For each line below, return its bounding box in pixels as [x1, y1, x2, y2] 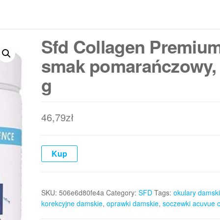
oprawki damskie [106, 198, 159, 208]
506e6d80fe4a [58, 188, 104, 197]
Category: [106, 188, 138, 197]
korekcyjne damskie [41, 198, 103, 208]
